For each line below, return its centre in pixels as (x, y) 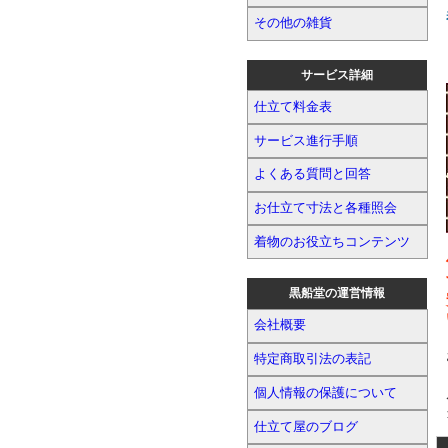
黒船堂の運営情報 (337, 293)
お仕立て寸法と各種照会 (326, 208)
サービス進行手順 (306, 140)
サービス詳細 (337, 74)
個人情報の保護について (326, 392)
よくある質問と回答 (313, 174)
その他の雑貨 (293, 23)
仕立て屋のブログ (306, 426)
